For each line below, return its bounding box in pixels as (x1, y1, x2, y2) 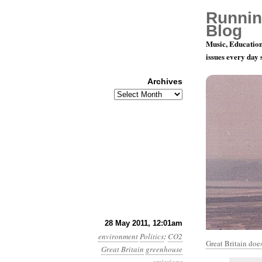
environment (98, 231, 138, 242)
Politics (140, 231, 164, 242)
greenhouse (146, 244, 182, 254)
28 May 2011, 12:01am (105, 219, 182, 227)
